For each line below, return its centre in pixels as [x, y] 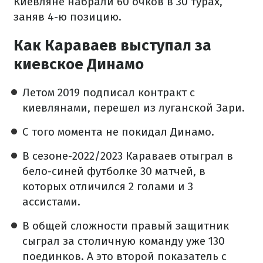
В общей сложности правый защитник [126, 226]
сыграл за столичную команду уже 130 [124, 241]
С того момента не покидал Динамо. [118, 132]
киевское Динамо [79, 64]
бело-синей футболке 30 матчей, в [114, 171]
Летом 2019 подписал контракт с [109, 92]
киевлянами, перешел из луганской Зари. [134, 108]
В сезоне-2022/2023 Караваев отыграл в [128, 156]
